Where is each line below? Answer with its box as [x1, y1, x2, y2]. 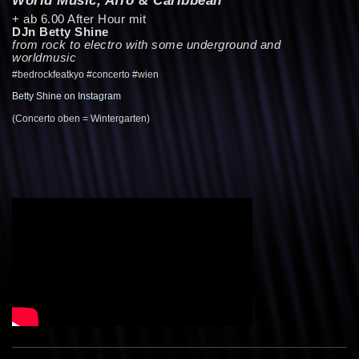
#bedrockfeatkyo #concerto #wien [12, 68, 159, 80]
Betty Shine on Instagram [12, 91, 121, 103]
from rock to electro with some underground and [12, 38, 280, 51]
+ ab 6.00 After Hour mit [12, 12, 146, 26]
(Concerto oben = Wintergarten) [12, 112, 150, 124]
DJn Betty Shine [12, 25, 109, 38]
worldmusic [12, 50, 76, 64]
